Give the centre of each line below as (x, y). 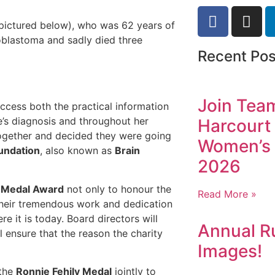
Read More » (227, 194)
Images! (230, 251)
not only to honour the (118, 189)
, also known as (77, 151)
